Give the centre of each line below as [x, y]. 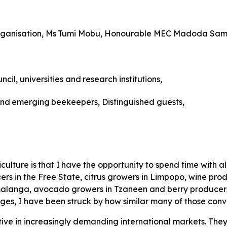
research [101, 79]
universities [41, 79]
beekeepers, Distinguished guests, [118, 102]
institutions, [141, 79]
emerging [31, 102]
